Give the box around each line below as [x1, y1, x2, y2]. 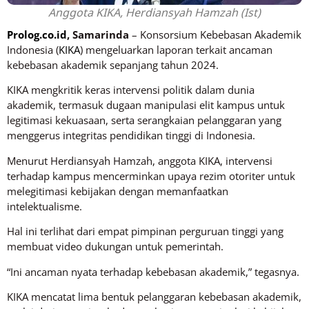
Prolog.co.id [7, 28, 67, 41]
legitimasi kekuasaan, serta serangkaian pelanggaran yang [7, 113, 281, 128]
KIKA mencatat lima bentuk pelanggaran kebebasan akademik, [7, 289, 301, 303]
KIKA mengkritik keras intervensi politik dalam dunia [7, 83, 255, 97]
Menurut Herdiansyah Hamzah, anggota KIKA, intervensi [7, 153, 272, 168]
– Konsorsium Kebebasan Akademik [129, 28, 301, 41]
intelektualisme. [7, 199, 82, 213]
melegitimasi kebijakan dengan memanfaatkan [7, 183, 228, 198]
